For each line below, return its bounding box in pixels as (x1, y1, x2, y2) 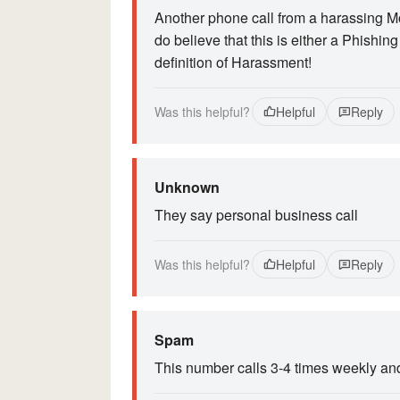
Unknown (154, 177, 220, 197)
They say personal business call (154, 204, 358, 225)
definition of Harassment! (154, 52, 312, 72)
